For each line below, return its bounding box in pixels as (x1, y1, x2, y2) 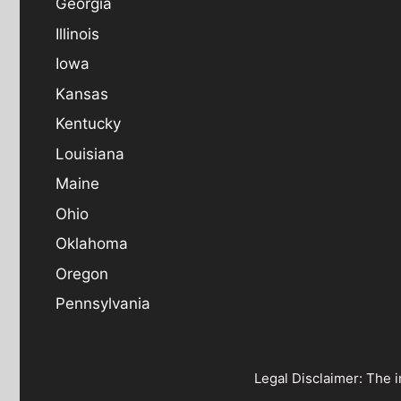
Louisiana (55, 144, 124, 163)
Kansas (55, 84, 108, 103)
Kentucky (55, 115, 121, 132)
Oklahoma (55, 235, 128, 252)
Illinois (55, 24, 99, 43)
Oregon (55, 264, 108, 283)
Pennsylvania (55, 294, 150, 312)
